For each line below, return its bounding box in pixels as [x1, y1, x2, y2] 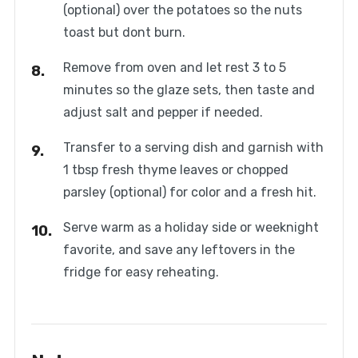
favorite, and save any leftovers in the [62, 242, 295, 258]
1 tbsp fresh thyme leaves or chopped [62, 162, 288, 178]
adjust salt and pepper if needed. [62, 105, 263, 121]
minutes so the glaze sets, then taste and [62, 82, 315, 98]
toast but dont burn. [62, 25, 185, 41]
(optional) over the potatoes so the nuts [62, 2, 302, 18]
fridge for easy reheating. [62, 265, 219, 280]
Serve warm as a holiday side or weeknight [62, 220, 319, 236]
